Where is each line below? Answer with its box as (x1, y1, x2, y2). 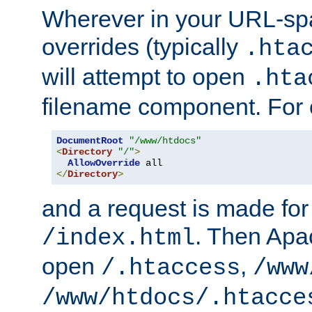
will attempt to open (42, 63, 251, 90)
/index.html (42, 224, 195, 251)
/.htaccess (101, 254, 240, 281)
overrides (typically (42, 33, 244, 60)
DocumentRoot (56, 134, 123, 146)
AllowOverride (68, 157, 140, 169)
